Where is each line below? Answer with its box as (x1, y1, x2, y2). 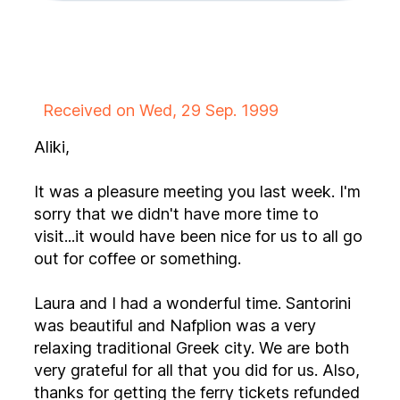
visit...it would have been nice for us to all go (34, 227, 343, 246)
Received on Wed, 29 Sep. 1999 (43, 101, 279, 120)
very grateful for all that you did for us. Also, (34, 361, 360, 379)
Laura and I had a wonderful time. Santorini (34, 294, 286, 312)
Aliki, (34, 137, 70, 156)
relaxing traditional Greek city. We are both (34, 338, 259, 357)
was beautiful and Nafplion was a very (34, 316, 316, 335)
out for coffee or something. (34, 249, 241, 268)
